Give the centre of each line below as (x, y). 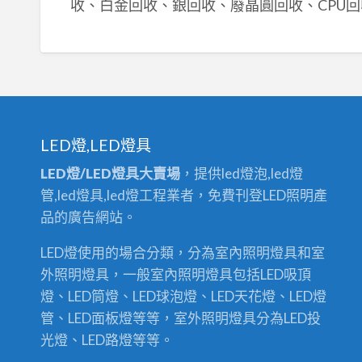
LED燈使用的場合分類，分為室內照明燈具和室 (183, 253)
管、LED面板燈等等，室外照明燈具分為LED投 (181, 318)
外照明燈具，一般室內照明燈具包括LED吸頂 (176, 275)
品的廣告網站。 (89, 217)
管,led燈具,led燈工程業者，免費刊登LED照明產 (184, 196)
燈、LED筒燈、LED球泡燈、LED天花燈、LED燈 (184, 297)
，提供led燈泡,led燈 (242, 174)
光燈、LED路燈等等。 (107, 340)
